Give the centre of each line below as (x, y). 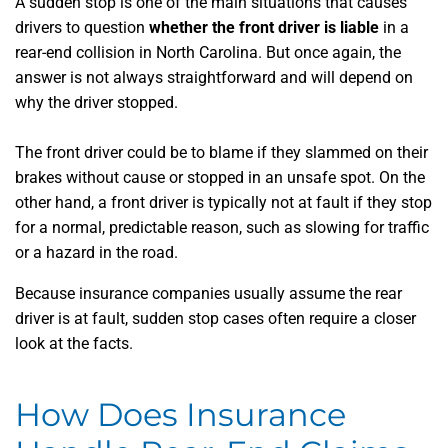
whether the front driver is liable (264, 27)
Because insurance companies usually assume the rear (208, 293)
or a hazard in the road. (98, 252)
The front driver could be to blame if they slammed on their (221, 152)
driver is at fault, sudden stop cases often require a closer (215, 318)
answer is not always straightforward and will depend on (214, 77)
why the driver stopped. (96, 102)
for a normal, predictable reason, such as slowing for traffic (222, 227)
